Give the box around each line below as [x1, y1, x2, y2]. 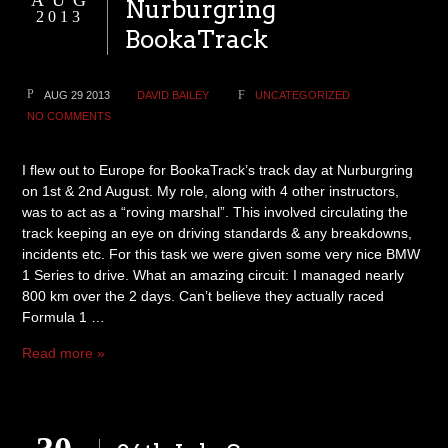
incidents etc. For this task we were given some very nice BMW [22, 246, 421, 262]
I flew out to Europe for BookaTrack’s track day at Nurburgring [22, 162, 414, 178]
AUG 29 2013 [44, 89, 111, 101]
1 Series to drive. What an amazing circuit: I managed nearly [22, 267, 405, 283]
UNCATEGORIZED [255, 89, 351, 101]
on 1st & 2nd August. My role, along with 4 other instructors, [22, 183, 400, 199]
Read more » [22, 345, 106, 361]
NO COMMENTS [27, 110, 112, 122]
